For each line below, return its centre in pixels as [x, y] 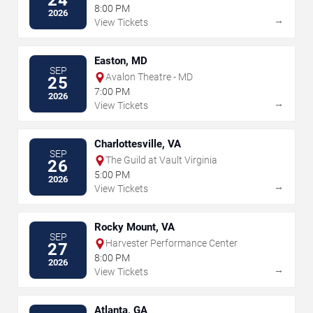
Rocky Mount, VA [134, 227]
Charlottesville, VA [138, 144]
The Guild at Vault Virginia [161, 160]
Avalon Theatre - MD [149, 77]
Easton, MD [121, 61]
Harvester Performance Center [172, 243]
